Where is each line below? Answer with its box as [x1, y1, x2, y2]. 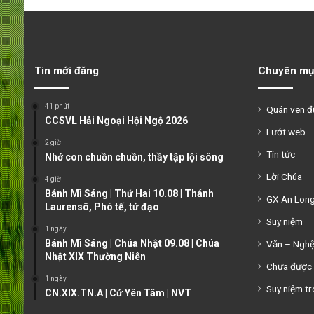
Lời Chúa [266, 170, 302, 182]
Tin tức [266, 148, 295, 160]
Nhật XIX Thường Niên [44, 250, 146, 262]
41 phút [44, 102, 69, 110]
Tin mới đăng [34, 64, 99, 77]
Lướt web [266, 125, 306, 137]
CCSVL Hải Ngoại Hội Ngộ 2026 [44, 114, 188, 126]
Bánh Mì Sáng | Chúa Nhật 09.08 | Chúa [44, 237, 219, 249]
